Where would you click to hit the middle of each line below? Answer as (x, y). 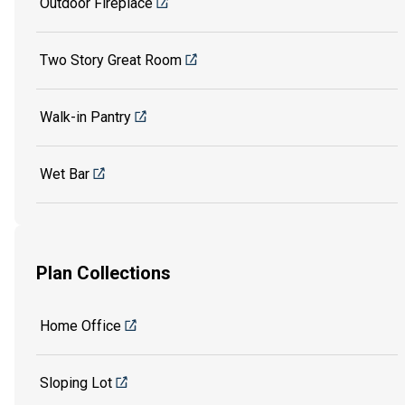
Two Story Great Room (111, 61)
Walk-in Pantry (85, 118)
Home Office (80, 326)
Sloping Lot (76, 383)
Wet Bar (65, 174)
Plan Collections (104, 273)
